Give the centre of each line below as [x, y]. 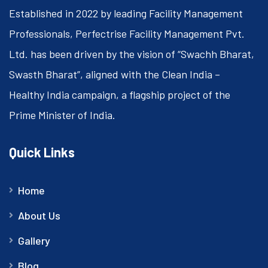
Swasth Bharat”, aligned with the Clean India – [115, 74]
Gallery [34, 240]
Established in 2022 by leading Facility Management [126, 13]
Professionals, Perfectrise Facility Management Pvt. [127, 33]
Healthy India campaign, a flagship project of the [120, 94]
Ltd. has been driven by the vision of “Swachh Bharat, [132, 54]
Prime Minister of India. [62, 115]
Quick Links [42, 152]
